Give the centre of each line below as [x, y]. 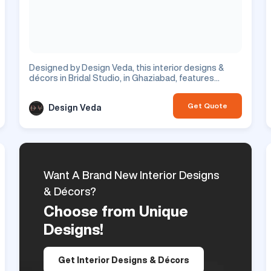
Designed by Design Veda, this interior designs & [126, 67]
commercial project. [68, 98]
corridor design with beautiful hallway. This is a [122, 88]
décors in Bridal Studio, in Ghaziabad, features [122, 78]
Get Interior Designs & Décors [124, 260]
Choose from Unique [116, 211]
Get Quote [207, 105]
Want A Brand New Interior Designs [131, 175]
